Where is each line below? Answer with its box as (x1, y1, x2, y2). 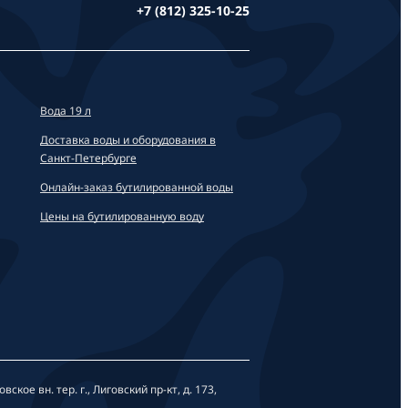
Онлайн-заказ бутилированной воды (40, 178, 233, 195)
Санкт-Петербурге (40, 149, 137, 166)
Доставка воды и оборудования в (40, 131, 216, 148)
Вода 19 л (40, 102, 91, 118)
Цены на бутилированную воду (40, 208, 204, 224)
